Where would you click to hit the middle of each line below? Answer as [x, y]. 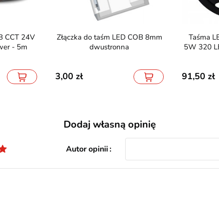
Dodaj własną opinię [109, 125]
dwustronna [109, 47]
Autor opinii [87, 149]
